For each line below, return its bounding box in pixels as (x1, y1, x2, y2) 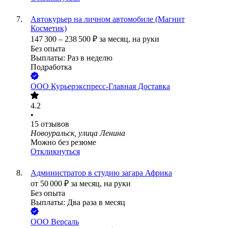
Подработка (31, 63, 72, 72)
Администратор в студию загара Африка (31, 168, 172, 178)
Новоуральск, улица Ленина (31, 129, 125, 138)
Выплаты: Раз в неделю (31, 53, 112, 63)
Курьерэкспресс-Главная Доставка (51, 82, 170, 91)
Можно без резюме (31, 138, 96, 147)
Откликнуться (31, 147, 80, 156)
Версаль (51, 217, 79, 226)
